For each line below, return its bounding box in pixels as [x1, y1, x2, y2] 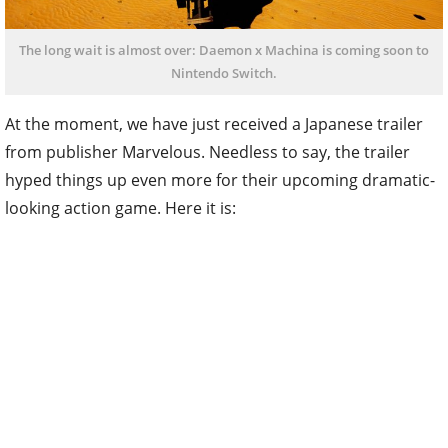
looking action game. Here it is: [5, 196, 236, 219]
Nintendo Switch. [171, 63, 277, 82]
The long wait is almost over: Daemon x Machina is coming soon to [19, 40, 429, 59]
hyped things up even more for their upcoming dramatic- [5, 168, 435, 191]
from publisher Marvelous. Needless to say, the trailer [5, 140, 410, 163]
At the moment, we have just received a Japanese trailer [5, 112, 423, 135]
